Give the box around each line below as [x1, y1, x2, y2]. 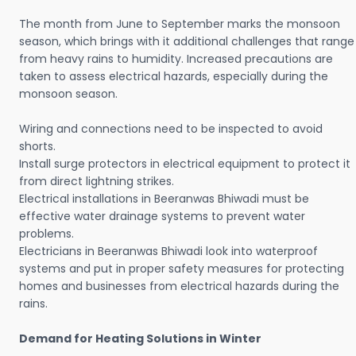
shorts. [19, 138, 56, 155]
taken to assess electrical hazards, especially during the [19, 68, 328, 85]
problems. [19, 226, 74, 242]
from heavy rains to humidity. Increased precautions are [19, 51, 333, 68]
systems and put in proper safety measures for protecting [19, 261, 344, 277]
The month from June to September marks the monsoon [19, 16, 340, 33]
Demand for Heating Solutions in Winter [19, 331, 261, 347]
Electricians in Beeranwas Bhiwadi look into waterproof [19, 243, 318, 260]
